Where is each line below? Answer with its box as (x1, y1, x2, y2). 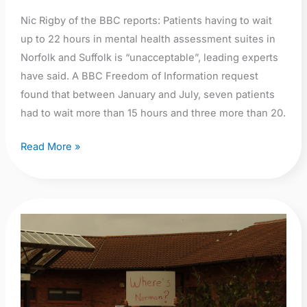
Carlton (19, 234, 55, 247)
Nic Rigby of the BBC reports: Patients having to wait (20, 14, 272, 27)
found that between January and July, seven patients (20, 88, 275, 101)
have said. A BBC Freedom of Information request (20, 69, 258, 82)
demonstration (19, 271, 90, 284)
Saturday (19, 290, 62, 303)
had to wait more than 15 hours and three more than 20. (20, 106, 286, 119)
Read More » (20, 140, 80, 153)
